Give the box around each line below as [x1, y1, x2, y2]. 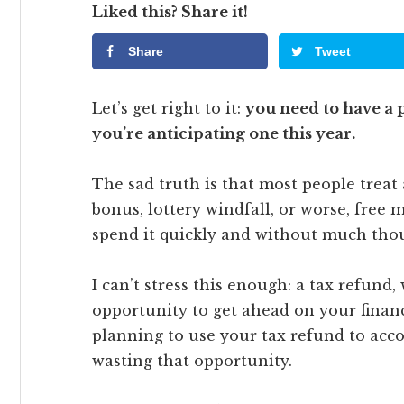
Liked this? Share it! [92, 3, 248, 21]
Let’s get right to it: [92, 99, 245, 118]
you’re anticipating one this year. [92, 124, 355, 143]
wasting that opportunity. [92, 352, 292, 371]
